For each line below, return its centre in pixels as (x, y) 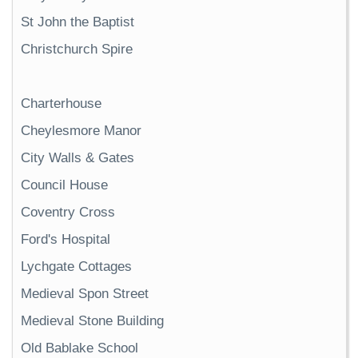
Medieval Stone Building (92, 321)
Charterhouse (61, 103)
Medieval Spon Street (85, 294)
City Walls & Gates (78, 158)
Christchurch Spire (77, 49)
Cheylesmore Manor (81, 131)
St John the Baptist (78, 22)
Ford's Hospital (66, 239)
